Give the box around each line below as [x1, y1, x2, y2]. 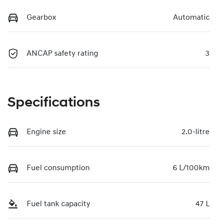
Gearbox [27, 13, 56, 22]
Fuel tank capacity [27, 200, 90, 208]
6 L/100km [173, 164, 210, 172]
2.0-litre [182, 128, 210, 136]
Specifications [7, 96, 100, 110]
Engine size [27, 128, 66, 136]
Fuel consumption [27, 164, 90, 172]
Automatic [173, 13, 210, 22]
